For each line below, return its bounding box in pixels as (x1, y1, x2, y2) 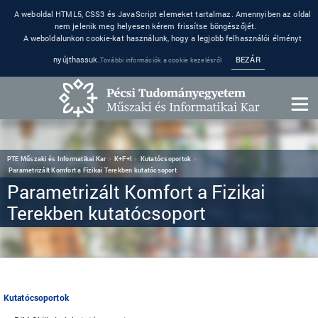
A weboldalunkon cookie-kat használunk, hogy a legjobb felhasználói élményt (23, 33, 302, 43)
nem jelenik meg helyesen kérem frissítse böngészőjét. (54, 21, 257, 31)
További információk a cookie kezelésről (99, 55, 222, 64)
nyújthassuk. (53, 53, 100, 65)
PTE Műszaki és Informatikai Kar (7, 155, 106, 163)
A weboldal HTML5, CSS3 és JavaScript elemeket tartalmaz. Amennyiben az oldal (13, 9, 312, 19)
